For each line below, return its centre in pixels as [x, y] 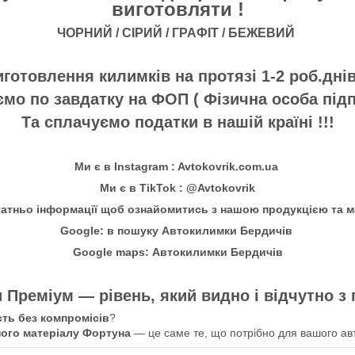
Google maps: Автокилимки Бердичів [177, 252]
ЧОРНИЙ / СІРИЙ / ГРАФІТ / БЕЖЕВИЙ [177, 33]
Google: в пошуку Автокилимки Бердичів [177, 231]
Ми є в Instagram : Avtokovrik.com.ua [177, 167]
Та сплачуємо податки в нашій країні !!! [177, 122]
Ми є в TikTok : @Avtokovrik [177, 188]
